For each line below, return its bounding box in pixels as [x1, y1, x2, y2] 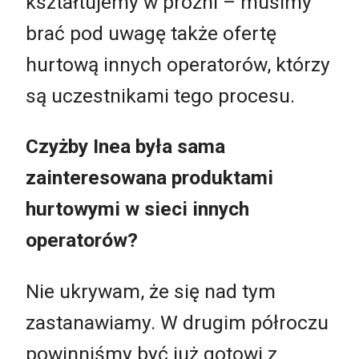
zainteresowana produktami [26, 166, 273, 190]
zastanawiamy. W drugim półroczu [26, 310, 329, 334]
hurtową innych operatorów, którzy [26, 52, 330, 76]
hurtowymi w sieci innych [26, 197, 249, 221]
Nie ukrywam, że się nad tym [26, 279, 276, 303]
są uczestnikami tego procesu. [26, 83, 295, 107]
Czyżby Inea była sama [26, 135, 225, 159]
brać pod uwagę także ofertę [26, 21, 276, 45]
